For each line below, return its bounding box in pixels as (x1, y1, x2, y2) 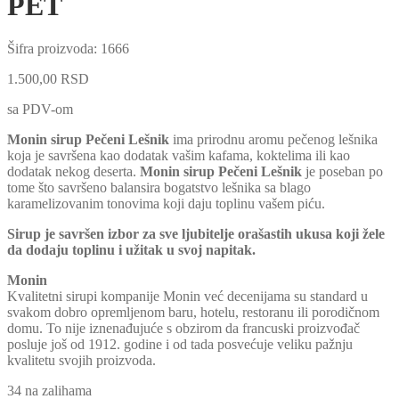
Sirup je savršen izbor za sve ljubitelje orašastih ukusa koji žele (7, 226, 385, 241)
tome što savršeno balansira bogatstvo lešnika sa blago (7, 180, 311, 195)
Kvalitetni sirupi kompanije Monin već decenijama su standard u (7, 289, 368, 304)
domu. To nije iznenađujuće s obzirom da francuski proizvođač (7, 321, 360, 336)
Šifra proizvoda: (7, 41, 97, 56)
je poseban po (302, 164, 383, 179)
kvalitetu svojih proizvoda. (7, 353, 156, 368)
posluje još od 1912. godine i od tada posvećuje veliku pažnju (7, 337, 353, 352)
